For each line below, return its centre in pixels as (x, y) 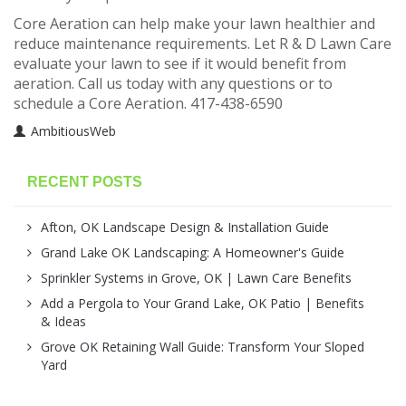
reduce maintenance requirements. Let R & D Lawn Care (203, 44)
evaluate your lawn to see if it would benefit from (180, 64)
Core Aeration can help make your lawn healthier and (194, 24)
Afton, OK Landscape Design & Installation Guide (185, 227)
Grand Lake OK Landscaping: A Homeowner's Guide (193, 253)
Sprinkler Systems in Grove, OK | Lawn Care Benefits (196, 278)
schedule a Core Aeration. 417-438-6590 (148, 104)
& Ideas (63, 322)
